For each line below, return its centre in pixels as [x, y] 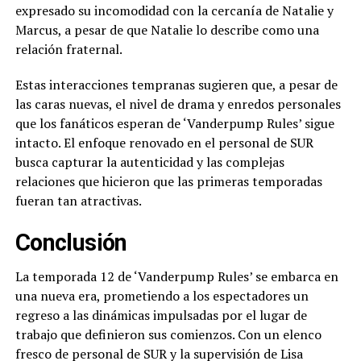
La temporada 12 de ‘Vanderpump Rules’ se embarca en [176, 277]
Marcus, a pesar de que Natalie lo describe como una [167, 30]
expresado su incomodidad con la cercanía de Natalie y [174, 11]
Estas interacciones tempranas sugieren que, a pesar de [176, 85]
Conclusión [71, 243]
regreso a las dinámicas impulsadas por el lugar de [161, 315]
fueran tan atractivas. [78, 201]
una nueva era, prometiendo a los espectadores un [162, 296]
